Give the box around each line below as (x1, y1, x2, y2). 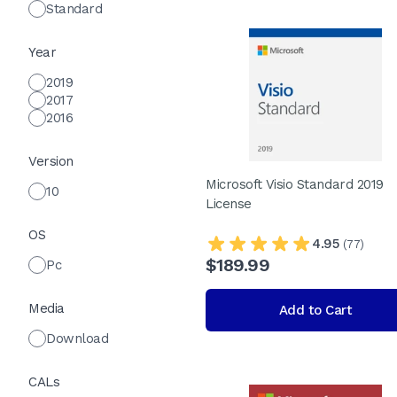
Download (46, 331, 108, 346)
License (206, 196, 252, 212)
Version (28, 153, 74, 169)
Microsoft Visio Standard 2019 (206, 176, 384, 192)
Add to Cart (278, 302, 352, 318)
